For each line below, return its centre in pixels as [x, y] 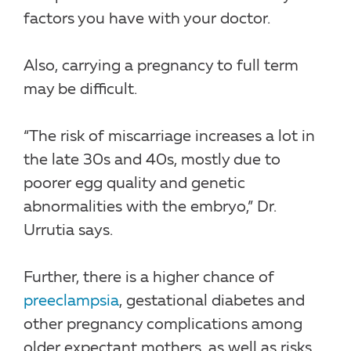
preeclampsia [71, 301]
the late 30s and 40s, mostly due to [152, 160]
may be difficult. [80, 90]
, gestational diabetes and [212, 301]
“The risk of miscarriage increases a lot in [169, 137]
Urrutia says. [68, 231]
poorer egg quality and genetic [134, 184]
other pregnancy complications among [163, 325]
